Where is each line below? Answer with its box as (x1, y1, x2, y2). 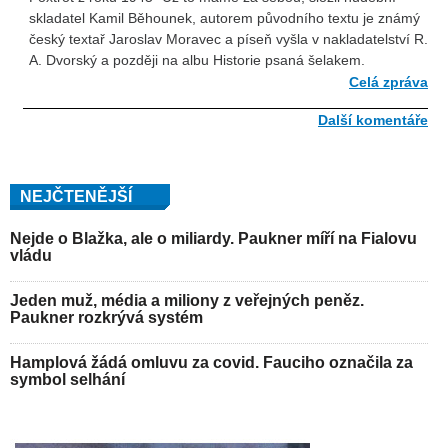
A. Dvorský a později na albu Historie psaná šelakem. (29, 52, 365, 69)
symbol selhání (10, 370, 125, 388)
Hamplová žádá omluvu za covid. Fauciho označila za (10, 353, 413, 371)
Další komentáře (318, 111, 428, 128)
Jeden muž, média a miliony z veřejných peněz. (10, 291, 364, 309)
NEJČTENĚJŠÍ (20, 187, 132, 205)
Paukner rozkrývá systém (10, 308, 203, 326)
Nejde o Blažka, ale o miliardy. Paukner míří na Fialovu (10, 229, 417, 247)
